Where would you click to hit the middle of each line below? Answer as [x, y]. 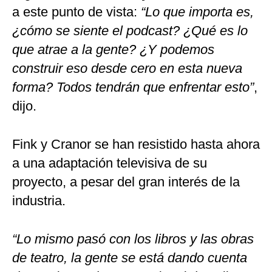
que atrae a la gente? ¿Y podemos [113, 50]
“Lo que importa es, [197, 12]
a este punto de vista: [76, 12]
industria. [39, 201]
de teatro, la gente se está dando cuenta [130, 258]
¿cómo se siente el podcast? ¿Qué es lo [130, 31]
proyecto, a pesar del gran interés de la [126, 182]
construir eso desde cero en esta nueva [127, 69]
